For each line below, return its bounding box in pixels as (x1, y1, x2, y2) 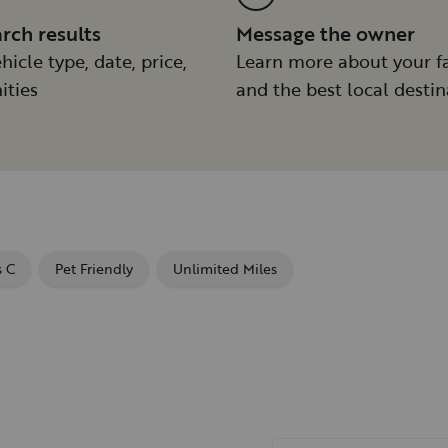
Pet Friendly (55, 258, 133, 280)
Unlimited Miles (173, 258, 277, 280)
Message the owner (236, 18, 415, 49)
